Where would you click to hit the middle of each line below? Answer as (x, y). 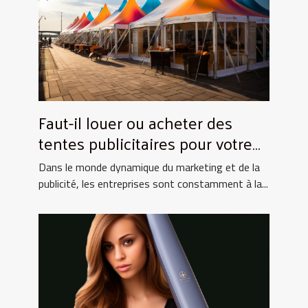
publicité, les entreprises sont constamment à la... (153, 183)
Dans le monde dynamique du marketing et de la (149, 167)
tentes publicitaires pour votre (145, 143)
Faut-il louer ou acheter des (135, 122)
